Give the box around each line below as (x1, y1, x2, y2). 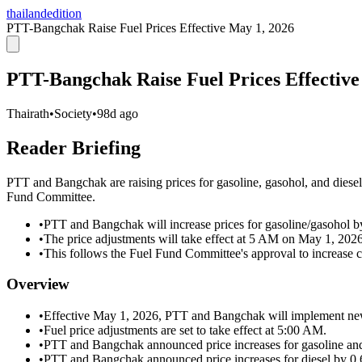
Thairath (6, 106, 49, 120)
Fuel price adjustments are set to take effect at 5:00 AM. (44, 323, 326, 338)
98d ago (97, 106, 138, 120)
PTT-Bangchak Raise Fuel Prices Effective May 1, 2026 (6, 21, 294, 35)
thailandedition (6, 6, 82, 20)
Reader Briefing (6, 137, 141, 158)
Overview (6, 276, 69, 293)
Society (54, 106, 92, 120)
